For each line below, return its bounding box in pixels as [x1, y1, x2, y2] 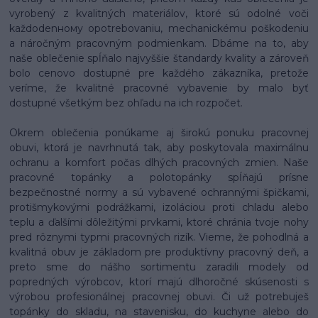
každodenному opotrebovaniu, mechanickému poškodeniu [9, 22, 309, 35]
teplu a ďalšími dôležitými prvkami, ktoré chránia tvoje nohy [9, 216, 309, 229]
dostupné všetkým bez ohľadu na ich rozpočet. [9, 97, 243, 110]
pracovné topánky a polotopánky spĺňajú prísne [9, 171, 309, 185]
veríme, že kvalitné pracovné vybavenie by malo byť [9, 82, 309, 95]
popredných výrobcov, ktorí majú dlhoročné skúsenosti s [9, 275, 309, 289]
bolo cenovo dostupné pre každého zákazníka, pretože [9, 67, 309, 80]
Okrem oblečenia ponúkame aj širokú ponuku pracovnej [9, 126, 309, 140]
